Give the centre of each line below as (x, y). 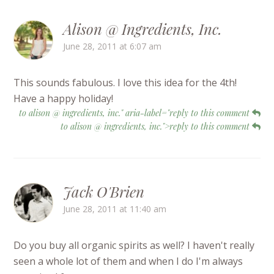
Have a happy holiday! (64, 99)
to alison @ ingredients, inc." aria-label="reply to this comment (135, 113)
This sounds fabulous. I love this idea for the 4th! (125, 83)
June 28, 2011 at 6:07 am (113, 46)
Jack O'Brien (104, 192)
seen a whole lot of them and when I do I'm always (128, 261)
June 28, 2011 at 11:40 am (115, 209)
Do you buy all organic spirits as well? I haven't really (134, 246)
